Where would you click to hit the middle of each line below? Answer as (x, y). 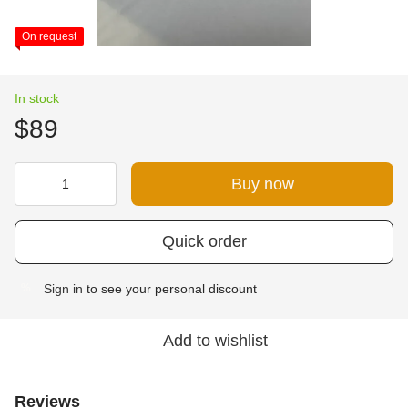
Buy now (262, 184)
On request (49, 36)
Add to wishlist (215, 340)
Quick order (204, 242)
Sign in (63, 288)
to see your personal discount (170, 288)
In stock (37, 98)
